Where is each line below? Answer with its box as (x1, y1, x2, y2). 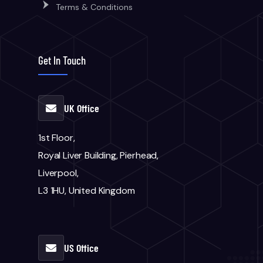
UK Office (64, 102, 99, 114)
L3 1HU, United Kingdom (38, 184, 135, 197)
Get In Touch (38, 53, 86, 67)
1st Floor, (38, 131, 75, 144)
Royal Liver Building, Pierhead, (38, 149, 159, 161)
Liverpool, (38, 167, 79, 179)
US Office (64, 241, 99, 254)
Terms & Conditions (56, 2, 133, 12)
